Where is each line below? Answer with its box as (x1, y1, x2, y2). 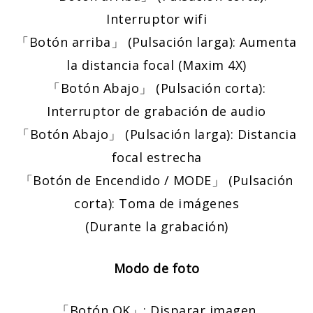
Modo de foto (113, 260, 200, 277)
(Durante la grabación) (85, 218, 228, 235)
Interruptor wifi (106, 10, 207, 28)
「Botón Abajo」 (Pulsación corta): (48, 80, 265, 97)
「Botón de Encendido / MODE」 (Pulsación (20, 172, 293, 189)
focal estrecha (111, 149, 202, 166)
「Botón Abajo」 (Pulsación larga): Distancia (17, 126, 296, 143)
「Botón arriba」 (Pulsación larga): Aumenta (16, 34, 297, 51)
